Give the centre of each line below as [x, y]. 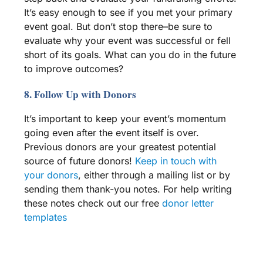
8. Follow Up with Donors [80, 95]
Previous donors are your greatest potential [120, 147]
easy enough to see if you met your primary [134, 13]
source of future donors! [79, 161]
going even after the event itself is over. [111, 133]
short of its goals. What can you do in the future [130, 55]
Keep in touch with [176, 161]
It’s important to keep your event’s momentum [125, 119]
